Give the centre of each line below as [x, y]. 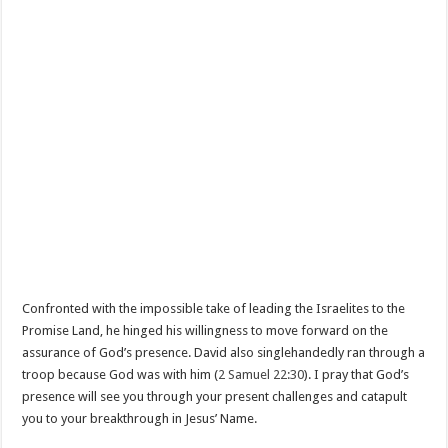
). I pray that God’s [357, 374]
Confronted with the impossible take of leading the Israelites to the [214, 308]
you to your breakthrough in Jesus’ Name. [140, 418]
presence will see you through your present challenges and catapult [215, 396]
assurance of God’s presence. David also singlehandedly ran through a [224, 352]
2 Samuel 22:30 [261, 374]
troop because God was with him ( [120, 374]
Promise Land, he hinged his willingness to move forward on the [205, 330]
